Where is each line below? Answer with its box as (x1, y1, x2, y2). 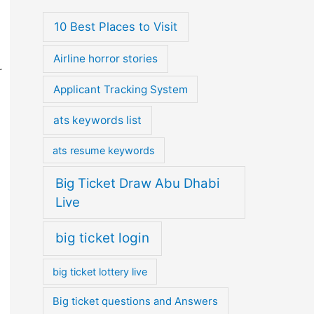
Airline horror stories (53, 52, 158, 66)
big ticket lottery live (53, 266, 148, 278)
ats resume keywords (53, 144, 156, 157)
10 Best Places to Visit (53, 20, 177, 34)
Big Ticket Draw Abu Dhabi (55, 175, 219, 191)
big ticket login (55, 230, 150, 247)
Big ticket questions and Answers (53, 294, 219, 308)
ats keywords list (53, 114, 142, 127)
